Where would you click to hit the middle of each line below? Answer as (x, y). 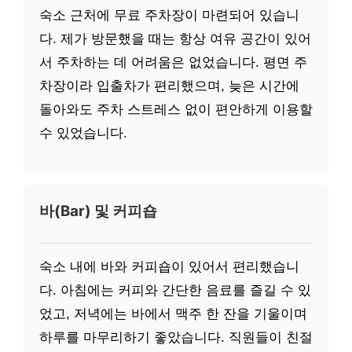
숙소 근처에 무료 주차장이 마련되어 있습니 (169, 16)
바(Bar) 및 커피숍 (98, 211)
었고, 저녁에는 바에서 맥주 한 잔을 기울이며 (173, 313)
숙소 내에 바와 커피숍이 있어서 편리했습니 (169, 266)
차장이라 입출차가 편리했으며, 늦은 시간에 (169, 86)
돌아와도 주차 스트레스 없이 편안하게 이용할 (176, 110)
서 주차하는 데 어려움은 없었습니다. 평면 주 (173, 63)
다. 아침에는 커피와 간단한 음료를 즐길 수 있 (175, 290)
